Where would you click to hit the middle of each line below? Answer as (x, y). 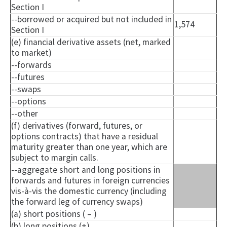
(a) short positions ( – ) (54, 214)
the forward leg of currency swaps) (77, 202)
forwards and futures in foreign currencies (90, 181)
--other (25, 114)
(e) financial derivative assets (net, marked (91, 42)
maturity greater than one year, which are (89, 147)
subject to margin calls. (55, 158)
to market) (31, 53)
